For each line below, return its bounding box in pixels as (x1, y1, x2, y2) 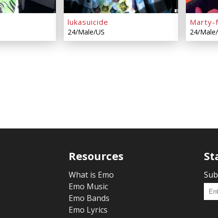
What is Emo (69, 169, 114, 180)
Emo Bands (69, 192, 110, 203)
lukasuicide (68, 17, 109, 27)
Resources (69, 148, 124, 163)
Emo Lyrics (69, 204, 108, 215)
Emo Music (69, 181, 109, 192)
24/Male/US (68, 27, 105, 36)
